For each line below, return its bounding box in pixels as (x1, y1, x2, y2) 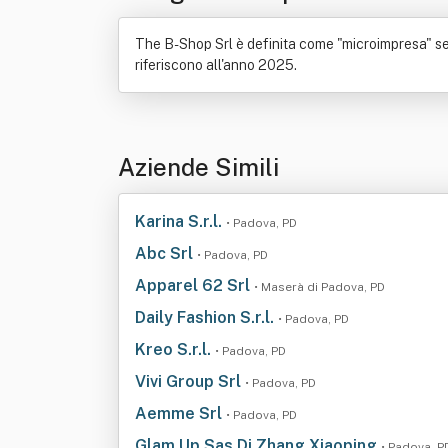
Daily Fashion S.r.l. (135, 308, 278, 327)
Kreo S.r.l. (135, 340, 215, 359)
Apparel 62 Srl (135, 276, 254, 295)
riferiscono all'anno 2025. (135, 57, 297, 73)
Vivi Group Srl (135, 372, 245, 391)
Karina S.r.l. (135, 212, 226, 231)
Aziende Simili (118, 153, 279, 181)
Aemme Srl (135, 404, 226, 423)
